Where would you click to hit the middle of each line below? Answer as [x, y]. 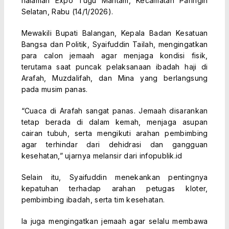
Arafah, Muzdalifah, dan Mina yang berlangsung [114, 78]
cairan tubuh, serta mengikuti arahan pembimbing [114, 133]
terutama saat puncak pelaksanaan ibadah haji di [114, 67]
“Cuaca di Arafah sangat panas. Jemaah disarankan [114, 111]
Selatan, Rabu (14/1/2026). [67, 12]
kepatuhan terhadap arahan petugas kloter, [114, 189]
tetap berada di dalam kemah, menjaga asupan [114, 122]
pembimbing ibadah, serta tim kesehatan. [93, 200]
